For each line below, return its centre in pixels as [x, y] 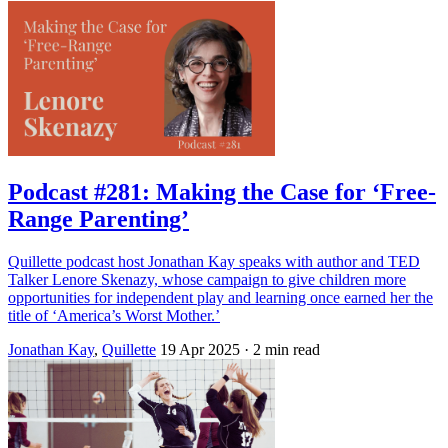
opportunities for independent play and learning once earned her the [220, 298]
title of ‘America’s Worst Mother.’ [114, 316]
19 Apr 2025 [200, 350]
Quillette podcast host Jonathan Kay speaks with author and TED [214, 262]
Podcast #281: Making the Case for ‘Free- [222, 192]
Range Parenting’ [98, 219]
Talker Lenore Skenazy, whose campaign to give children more [207, 280]
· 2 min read [282, 350]
